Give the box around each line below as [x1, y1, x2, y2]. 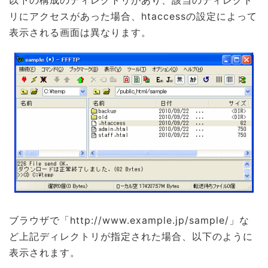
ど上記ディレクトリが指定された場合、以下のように [9, 230, 253, 242]
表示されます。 [9, 246, 80, 258]
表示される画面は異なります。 [9, 26, 151, 38]
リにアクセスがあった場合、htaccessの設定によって [9, 10, 257, 22]
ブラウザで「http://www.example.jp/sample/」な [9, 214, 249, 226]
